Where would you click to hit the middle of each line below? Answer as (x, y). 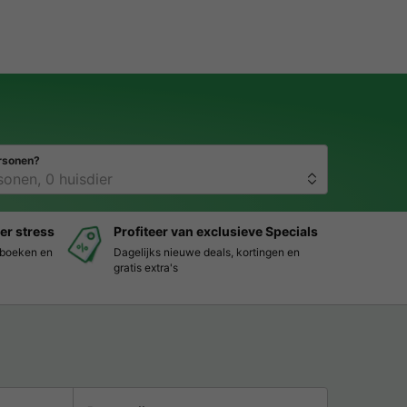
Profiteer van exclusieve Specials (215, 231)
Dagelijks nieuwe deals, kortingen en (206, 252)
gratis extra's (145, 267)
